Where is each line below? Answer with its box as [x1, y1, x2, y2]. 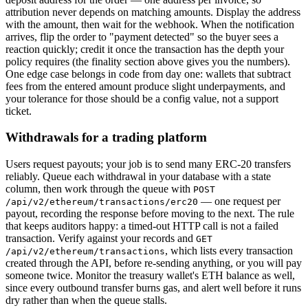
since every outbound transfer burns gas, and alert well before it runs [5, 282, 301, 294]
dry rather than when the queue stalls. [5, 294, 167, 307]
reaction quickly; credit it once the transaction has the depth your [5, 43, 284, 55]
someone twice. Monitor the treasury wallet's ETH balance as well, [5, 269, 295, 282]
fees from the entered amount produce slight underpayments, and [5, 80, 285, 92]
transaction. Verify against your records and [5, 232, 196, 245]
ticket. [5, 104, 32, 117]
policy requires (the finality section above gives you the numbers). [5, 55, 290, 67]
